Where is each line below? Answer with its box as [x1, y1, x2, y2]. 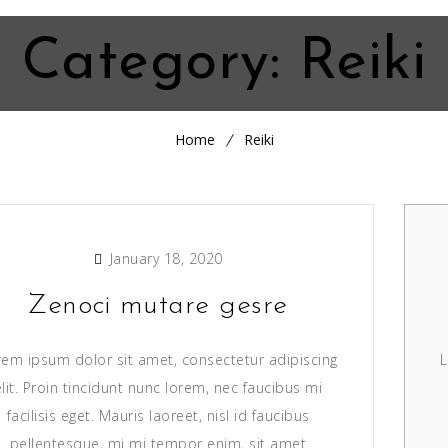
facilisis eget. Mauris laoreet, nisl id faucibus [6, 406, 310, 425]
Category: [21, 34, 299, 93]
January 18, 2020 [105, 249, 223, 268]
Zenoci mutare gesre [28, 292, 288, 320]
